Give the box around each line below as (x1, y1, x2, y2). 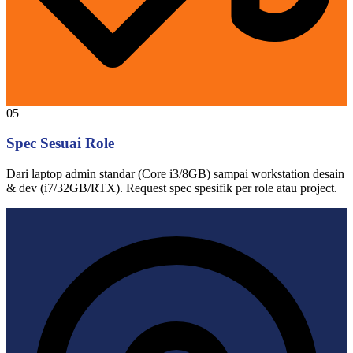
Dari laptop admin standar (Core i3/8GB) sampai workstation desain (6, 167, 344, 181)
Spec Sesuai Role (6, 135, 114, 152)
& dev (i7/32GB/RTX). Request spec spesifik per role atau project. (6, 181, 337, 195)
